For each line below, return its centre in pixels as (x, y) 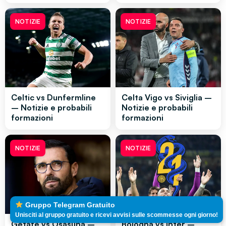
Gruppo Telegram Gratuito (69, 205)
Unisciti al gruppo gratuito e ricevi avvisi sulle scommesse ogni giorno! (117, 215)
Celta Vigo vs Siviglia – (167, 98)
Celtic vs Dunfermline (53, 98)
